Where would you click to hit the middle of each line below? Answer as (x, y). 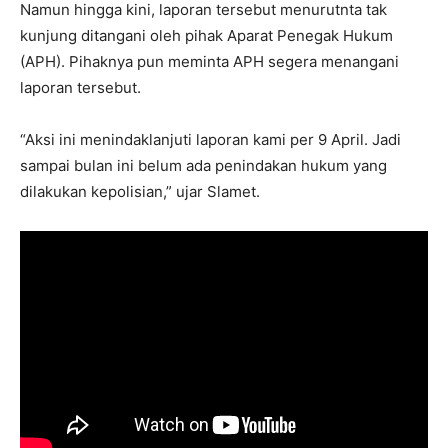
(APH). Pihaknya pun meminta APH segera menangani (209, 61)
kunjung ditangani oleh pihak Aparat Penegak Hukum (206, 35)
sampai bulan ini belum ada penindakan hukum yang (203, 165)
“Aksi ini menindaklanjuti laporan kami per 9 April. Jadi (210, 139)
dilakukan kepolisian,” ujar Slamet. (140, 191)
